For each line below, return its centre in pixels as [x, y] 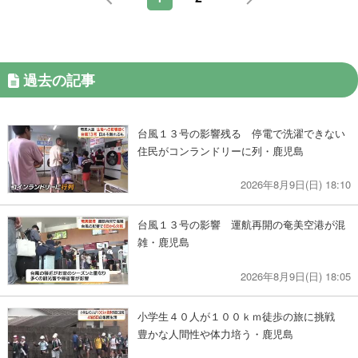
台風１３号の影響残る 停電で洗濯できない [242, 133]
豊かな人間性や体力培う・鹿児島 [216, 333]
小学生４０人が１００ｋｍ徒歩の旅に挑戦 [242, 316]
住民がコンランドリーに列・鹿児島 [221, 150]
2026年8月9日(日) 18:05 [296, 276]
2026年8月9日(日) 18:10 [296, 185]
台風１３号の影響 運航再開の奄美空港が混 [242, 225]
